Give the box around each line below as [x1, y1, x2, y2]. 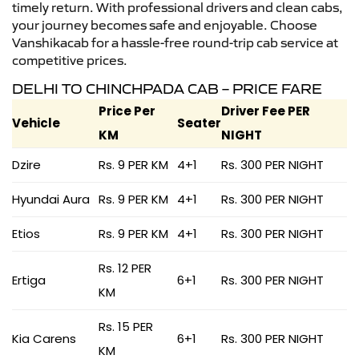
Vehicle [12, 114, 60, 131]
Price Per [99, 102, 155, 119]
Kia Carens [12, 329, 76, 347]
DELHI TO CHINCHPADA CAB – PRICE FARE [12, 79, 322, 98]
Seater [177, 114, 221, 131]
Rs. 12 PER [99, 259, 151, 276]
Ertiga [12, 271, 46, 288]
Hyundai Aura [12, 190, 90, 208]
